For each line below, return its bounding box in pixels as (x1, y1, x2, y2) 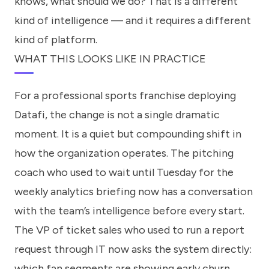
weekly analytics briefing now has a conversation (14, 185, 253, 199)
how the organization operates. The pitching (14, 147, 234, 160)
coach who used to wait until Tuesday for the (14, 166, 234, 180)
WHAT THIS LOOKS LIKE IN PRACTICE (14, 52, 206, 65)
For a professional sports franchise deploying (14, 89, 236, 103)
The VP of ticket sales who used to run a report (14, 223, 244, 237)
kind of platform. (14, 32, 97, 46)
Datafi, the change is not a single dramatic (14, 108, 220, 122)
